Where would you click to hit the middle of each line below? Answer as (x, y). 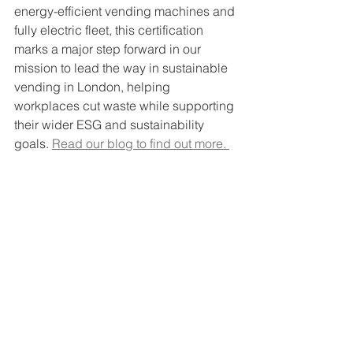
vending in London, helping (94, 87)
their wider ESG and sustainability (111, 124)
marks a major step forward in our (109, 49)
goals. (33, 143)
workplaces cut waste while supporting (126, 106)
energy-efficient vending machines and (126, 11)
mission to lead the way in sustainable (123, 68)
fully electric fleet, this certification (110, 30)
